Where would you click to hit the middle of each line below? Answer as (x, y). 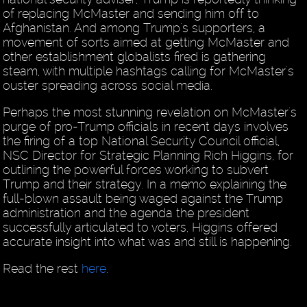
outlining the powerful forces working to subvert (136, 170)
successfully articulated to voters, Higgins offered (140, 228)
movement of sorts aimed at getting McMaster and (146, 42)
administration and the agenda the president (126, 213)
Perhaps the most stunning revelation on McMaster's (150, 112)
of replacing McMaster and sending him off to (131, 14)
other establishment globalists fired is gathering (135, 57)
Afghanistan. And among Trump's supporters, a (134, 28)
